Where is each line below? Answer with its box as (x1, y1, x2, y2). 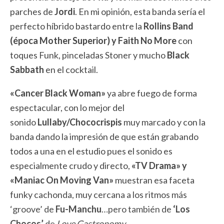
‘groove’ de (10, 203, 55, 214)
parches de (10, 6, 54, 17)
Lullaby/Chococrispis (37, 116, 122, 127)
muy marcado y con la (123, 116, 205, 127)
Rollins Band (143, 20, 193, 31)
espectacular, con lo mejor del (10, 102, 124, 113)
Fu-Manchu (55, 203, 101, 214)
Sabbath (10, 64, 44, 75)
